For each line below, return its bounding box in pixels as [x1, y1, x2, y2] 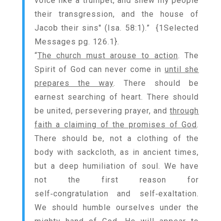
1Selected [159, 23, 199, 33]
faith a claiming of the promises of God [34, 120, 197, 129]
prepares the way [34, 78, 113, 88]
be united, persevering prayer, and [34, 106, 170, 115]
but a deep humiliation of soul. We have [34, 161, 199, 171]
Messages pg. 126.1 [34, 37, 114, 46]
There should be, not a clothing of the [34, 134, 199, 143]
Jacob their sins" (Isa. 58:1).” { [34, 23, 159, 33]
